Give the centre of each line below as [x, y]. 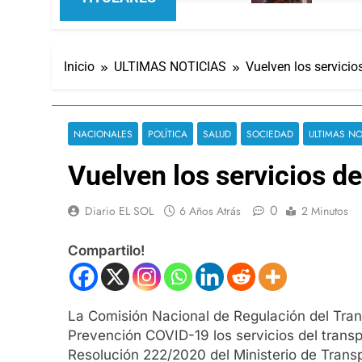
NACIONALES [103, 133]
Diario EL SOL [119, 210]
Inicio [79, 66]
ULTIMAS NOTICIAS [170, 66]
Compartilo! [106, 251]
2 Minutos [325, 210]
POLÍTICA [168, 133]
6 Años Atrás [210, 210]
